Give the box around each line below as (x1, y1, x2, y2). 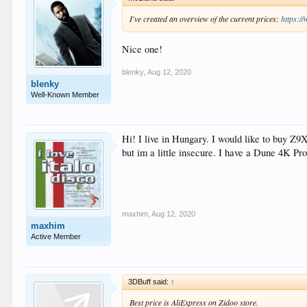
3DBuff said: (128, 278, 171, 286)
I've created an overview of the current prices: (130, 13, 282, 24)
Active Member (31, 232, 82, 241)
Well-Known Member (31, 90, 100, 99)
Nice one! (122, 42, 163, 56)
